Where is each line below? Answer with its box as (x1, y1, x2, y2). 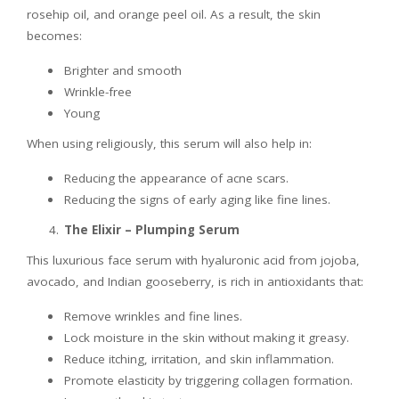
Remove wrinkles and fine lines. (64, 307, 242, 324)
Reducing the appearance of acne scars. (64, 169, 289, 186)
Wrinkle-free (64, 83, 132, 100)
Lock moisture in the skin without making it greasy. (64, 329, 349, 346)
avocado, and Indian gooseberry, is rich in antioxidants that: (27, 273, 363, 289)
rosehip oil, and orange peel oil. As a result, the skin (27, 5, 321, 22)
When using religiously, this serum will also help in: (27, 134, 312, 151)
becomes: (27, 27, 82, 44)
